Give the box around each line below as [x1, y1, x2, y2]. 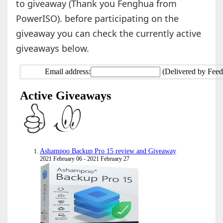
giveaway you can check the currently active [15, 27, 201, 40]
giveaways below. [15, 42, 89, 55]
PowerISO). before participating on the [15, 12, 179, 25]
